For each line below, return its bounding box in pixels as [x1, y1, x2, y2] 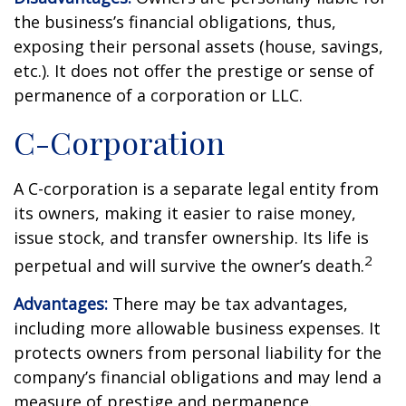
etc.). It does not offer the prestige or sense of [14, 60, 374, 82]
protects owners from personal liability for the [14, 342, 382, 363]
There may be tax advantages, [108, 293, 348, 314]
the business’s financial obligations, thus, [14, 11, 336, 33]
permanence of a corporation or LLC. [14, 84, 303, 106]
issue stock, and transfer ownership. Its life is [14, 227, 369, 248]
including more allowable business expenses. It [14, 317, 381, 339]
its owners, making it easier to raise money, [14, 202, 356, 224]
